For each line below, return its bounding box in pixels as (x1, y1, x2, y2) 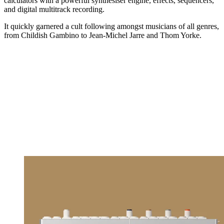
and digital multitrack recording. (4, 5, 104, 14)
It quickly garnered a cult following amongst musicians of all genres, (4, 22, 219, 31)
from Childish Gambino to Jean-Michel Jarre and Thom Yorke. (4, 31, 203, 40)
